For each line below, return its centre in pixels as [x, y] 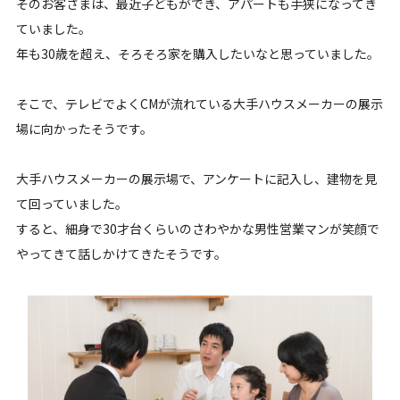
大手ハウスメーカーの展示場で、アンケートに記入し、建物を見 [196, 178]
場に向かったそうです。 [84, 128]
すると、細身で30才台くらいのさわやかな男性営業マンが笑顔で [197, 228]
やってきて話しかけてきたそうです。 [121, 253]
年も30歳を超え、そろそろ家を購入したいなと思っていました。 [197, 53]
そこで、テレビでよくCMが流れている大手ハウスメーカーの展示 [199, 103]
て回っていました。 [71, 203]
